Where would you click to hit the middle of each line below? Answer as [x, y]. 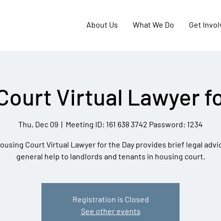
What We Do [153, 24]
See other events [110, 211]
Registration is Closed [110, 199]
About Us [102, 24]
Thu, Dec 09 [38, 124]
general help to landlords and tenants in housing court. [110, 156]
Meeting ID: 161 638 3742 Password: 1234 [134, 124]
